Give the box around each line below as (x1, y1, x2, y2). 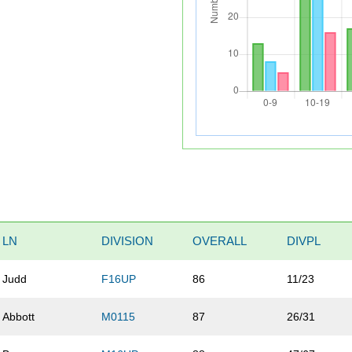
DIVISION (101, 234, 154, 248)
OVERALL (192, 234, 247, 248)
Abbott (2, 310, 35, 324)
